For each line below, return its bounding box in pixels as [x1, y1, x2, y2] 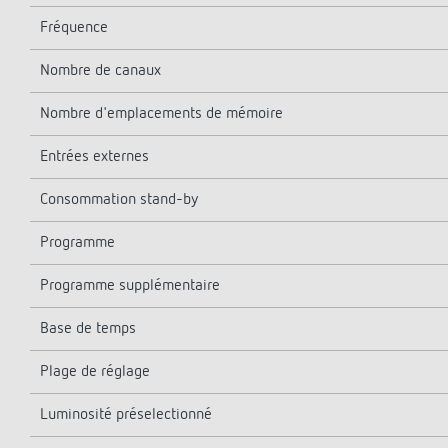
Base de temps [40, 321, 136, 337]
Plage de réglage [40, 364, 150, 380]
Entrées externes [40, 149, 149, 165]
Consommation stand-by [40, 192, 198, 208]
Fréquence [40, 20, 108, 36]
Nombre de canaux [40, 63, 161, 79]
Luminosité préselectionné [40, 407, 216, 423]
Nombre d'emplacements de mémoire [40, 106, 283, 122]
